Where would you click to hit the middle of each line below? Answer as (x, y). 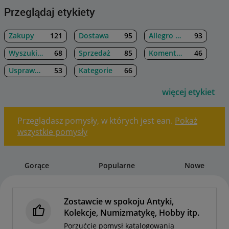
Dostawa (94, 35)
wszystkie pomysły (52, 132)
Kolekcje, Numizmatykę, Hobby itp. (132, 213)
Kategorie (96, 71)
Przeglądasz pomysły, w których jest (87, 121)
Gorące (37, 166)
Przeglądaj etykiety (50, 12)
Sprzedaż (95, 53)
